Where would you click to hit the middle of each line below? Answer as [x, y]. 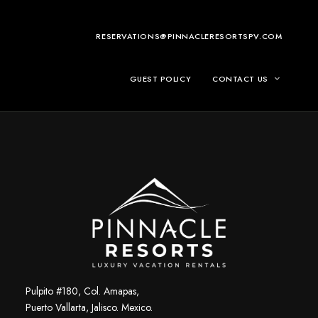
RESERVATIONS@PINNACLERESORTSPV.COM [189, 36]
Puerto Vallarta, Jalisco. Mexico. [89, 307]
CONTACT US [240, 79]
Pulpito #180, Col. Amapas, [82, 291]
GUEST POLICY [160, 79]
